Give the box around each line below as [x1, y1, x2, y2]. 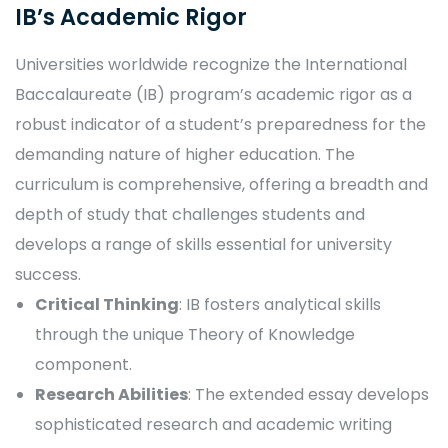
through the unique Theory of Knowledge [35, 323, 355, 346]
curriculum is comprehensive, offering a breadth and [15, 173, 428, 196]
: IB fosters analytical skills [179, 293, 381, 316]
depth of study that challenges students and [15, 203, 365, 226]
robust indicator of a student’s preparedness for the [15, 113, 426, 136]
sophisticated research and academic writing [35, 413, 392, 436]
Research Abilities [35, 383, 188, 406]
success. [15, 263, 81, 286]
